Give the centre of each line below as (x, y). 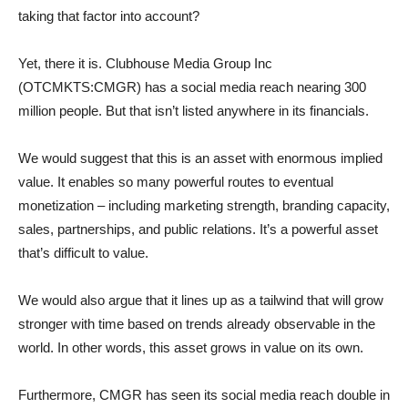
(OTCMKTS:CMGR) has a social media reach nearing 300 (192, 87)
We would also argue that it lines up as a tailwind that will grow (201, 300)
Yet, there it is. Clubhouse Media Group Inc (145, 63)
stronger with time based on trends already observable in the (197, 324)
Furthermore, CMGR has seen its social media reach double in (204, 395)
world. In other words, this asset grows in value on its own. (191, 347)
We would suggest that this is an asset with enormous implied (200, 158)
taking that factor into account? (109, 16)
